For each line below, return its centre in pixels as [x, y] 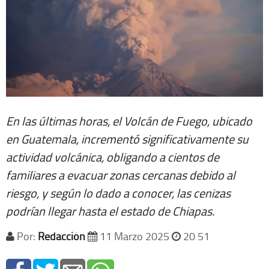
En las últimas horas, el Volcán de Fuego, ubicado [129, 121]
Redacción [62, 236]
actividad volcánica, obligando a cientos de [113, 157]
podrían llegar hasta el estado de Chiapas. [111, 211]
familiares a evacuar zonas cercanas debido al [121, 175]
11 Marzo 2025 [134, 236]
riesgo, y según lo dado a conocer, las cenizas [118, 193]
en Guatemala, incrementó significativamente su [127, 139]
